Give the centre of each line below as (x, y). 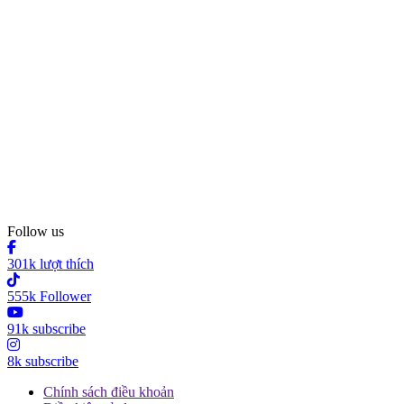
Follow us (36, 231)
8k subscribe (43, 361)
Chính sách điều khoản (109, 391)
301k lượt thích (50, 263)
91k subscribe (46, 328)
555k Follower (49, 296)
